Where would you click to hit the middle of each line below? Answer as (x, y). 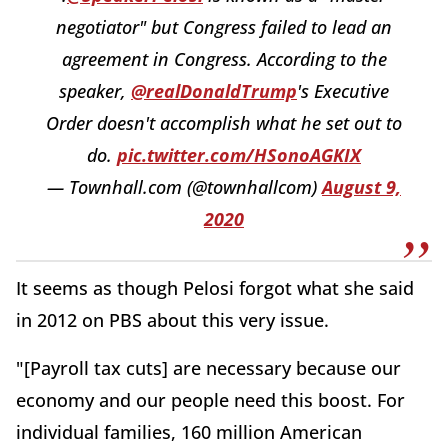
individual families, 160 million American (189, 432)
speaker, (95, 91)
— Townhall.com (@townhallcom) (184, 187)
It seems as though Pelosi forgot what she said (215, 288)
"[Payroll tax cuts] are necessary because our (208, 368)
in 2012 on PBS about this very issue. (172, 320)
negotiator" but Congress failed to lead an (224, 27)
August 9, (361, 187)
